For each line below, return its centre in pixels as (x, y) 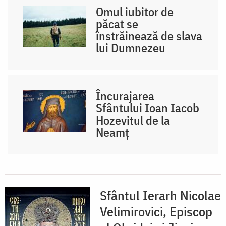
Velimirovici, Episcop (156, 211)
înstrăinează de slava (149, 36)
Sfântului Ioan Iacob (148, 108)
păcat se (117, 23)
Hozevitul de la (133, 120)
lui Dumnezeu (131, 48)
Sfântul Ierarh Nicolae (160, 195)
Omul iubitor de (135, 11)
